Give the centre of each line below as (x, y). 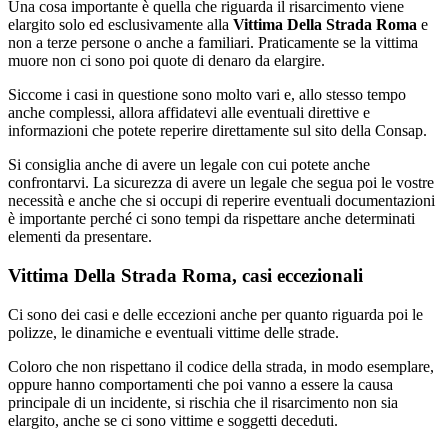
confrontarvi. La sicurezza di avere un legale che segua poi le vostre (221, 183)
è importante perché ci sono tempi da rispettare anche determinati (211, 219)
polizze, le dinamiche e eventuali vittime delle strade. (173, 332)
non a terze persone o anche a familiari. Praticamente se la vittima (213, 43)
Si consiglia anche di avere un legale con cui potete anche (189, 165)
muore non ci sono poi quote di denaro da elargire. (166, 61)
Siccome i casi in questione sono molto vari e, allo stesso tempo (207, 95)
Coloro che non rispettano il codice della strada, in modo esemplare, (221, 366)
